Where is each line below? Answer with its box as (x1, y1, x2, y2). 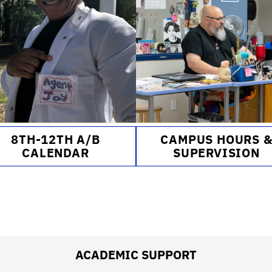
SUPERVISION (173, 144, 260, 161)
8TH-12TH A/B (11, 131, 100, 148)
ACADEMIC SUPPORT (75, 246, 197, 263)
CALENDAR (22, 144, 89, 161)
